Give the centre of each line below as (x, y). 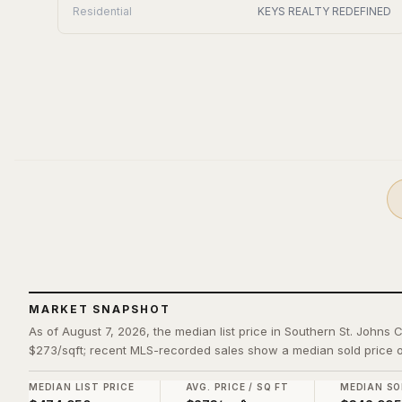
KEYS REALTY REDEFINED (325, 11)
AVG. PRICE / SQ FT (237, 387)
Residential (102, 11)
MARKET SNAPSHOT (100, 309)
